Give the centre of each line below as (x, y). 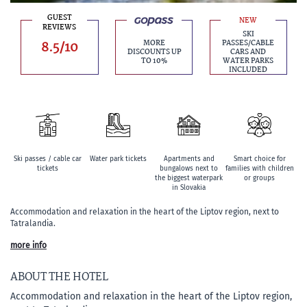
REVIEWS (60, 28)
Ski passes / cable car (47, 159)
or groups (260, 178)
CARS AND (248, 52)
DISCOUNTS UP (154, 52)
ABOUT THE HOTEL (59, 277)
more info (28, 245)
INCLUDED (248, 70)
